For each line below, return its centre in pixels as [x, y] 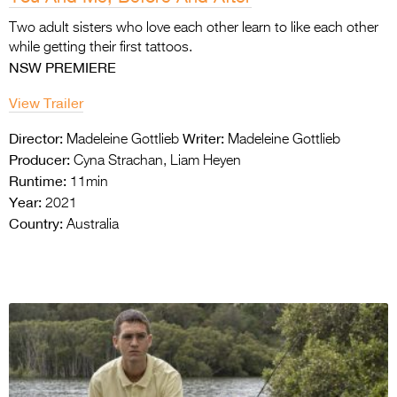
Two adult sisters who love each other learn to [150, 28]
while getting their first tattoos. [101, 47]
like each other [335, 28]
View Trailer [46, 102]
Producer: [39, 159]
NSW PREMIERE [62, 67]
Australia [91, 225]
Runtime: [38, 180]
